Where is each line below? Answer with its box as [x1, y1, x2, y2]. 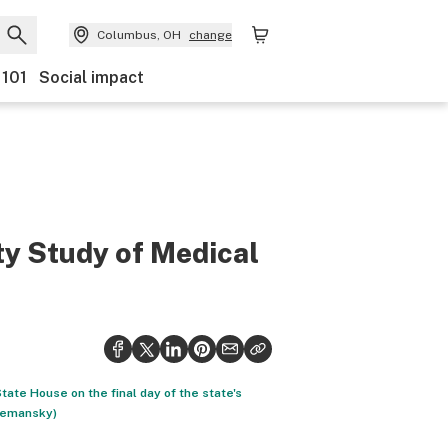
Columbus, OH [97, 28, 181, 42]
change [189, 28, 232, 42]
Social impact [39, 68, 144, 87]
